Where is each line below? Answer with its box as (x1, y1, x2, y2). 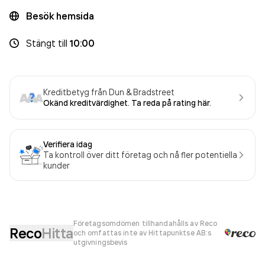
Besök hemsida (26, 10, 94, 22)
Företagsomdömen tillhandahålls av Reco (73, 219, 218, 228)
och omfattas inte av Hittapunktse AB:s (73, 228, 212, 237)
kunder (43, 160, 70, 170)
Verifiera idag (43, 139, 92, 150)
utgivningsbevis (73, 238, 128, 247)
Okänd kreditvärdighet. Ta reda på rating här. (43, 98, 211, 108)
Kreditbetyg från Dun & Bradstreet (43, 87, 174, 97)
